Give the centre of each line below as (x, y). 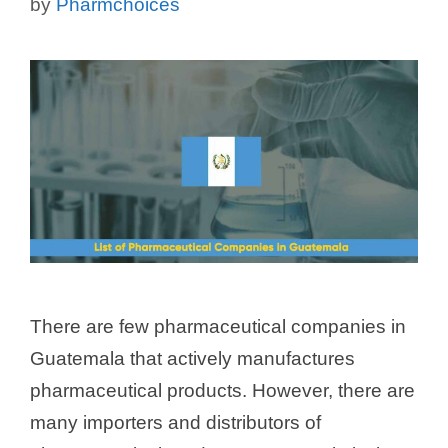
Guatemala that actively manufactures (192, 359)
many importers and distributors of (175, 423)
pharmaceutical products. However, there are (222, 391)
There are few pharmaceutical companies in (218, 327)
